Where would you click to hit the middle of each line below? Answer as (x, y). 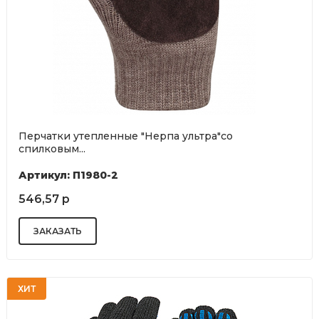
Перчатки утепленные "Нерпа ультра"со (125, 136)
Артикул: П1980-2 (68, 176)
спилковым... (52, 149)
